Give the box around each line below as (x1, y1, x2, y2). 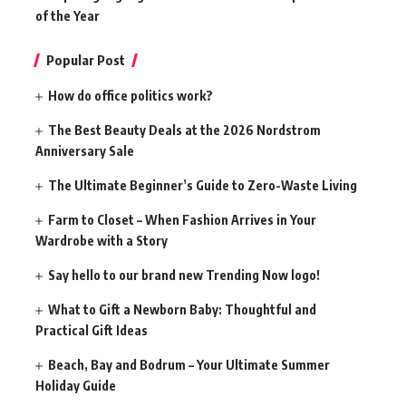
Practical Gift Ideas (35, 323, 148, 339)
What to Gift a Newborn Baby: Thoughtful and (48, 302, 317, 318)
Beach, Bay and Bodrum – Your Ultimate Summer (48, 357, 331, 373)
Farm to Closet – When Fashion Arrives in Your (48, 212, 317, 228)
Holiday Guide (35, 378, 116, 394)
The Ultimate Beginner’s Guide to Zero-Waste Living (48, 178, 358, 194)
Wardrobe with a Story (35, 233, 168, 249)
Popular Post (46, 52, 125, 69)
